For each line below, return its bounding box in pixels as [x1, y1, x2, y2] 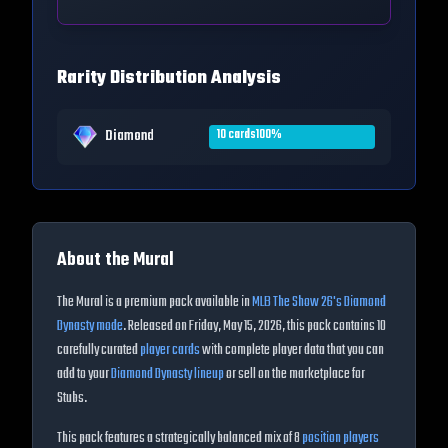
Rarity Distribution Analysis [57, 64, 281, 93]
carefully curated [57, 339, 138, 362]
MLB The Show [252, 291, 321, 314]
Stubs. [57, 387, 87, 410]
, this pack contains [282, 315, 377, 338]
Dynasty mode [57, 315, 123, 338]
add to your [57, 363, 109, 386]
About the [57, 246, 133, 275]
